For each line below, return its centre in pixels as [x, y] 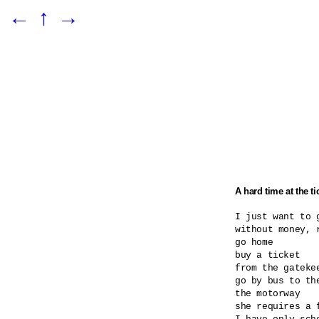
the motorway [268, 293]
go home [254, 242]
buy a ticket [268, 255]
